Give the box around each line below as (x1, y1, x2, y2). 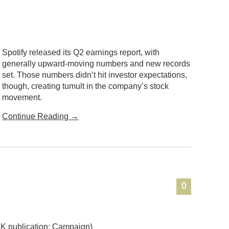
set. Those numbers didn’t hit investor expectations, (2, 70, 187, 79)
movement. (2, 93, 42, 102)
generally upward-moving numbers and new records (2, 59, 190, 68)
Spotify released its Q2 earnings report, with (2, 48, 159, 57)
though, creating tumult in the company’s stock (2, 81, 169, 90)
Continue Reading (2, 111, 71, 121)
